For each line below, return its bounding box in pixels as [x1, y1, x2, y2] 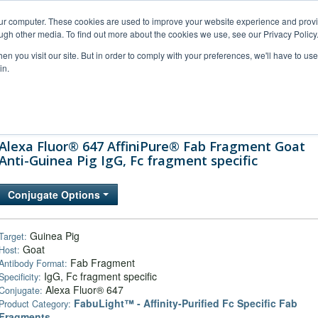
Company [236, 106, 274, 119]
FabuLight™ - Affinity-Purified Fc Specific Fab [74, 296, 297, 310]
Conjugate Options [8, 187, 103, 202]
